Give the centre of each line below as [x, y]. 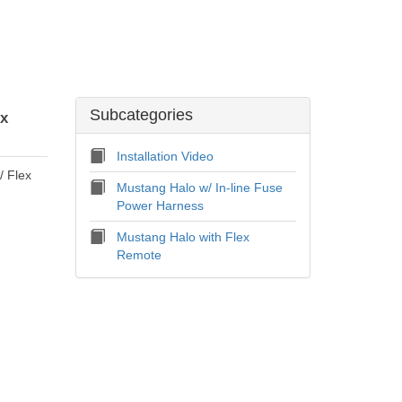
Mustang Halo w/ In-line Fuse [199, 188]
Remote [139, 255]
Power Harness [160, 205]
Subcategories [141, 115]
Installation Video [165, 156]
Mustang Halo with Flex [183, 237]
